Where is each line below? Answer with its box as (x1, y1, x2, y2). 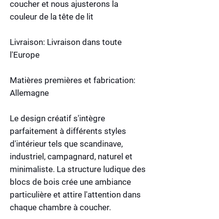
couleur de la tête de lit (10, 11, 93, 22)
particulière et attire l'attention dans (10, 189, 141, 199)
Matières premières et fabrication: (10, 75, 135, 85)
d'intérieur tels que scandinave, (10, 138, 123, 149)
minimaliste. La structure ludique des (10, 164, 146, 174)
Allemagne (10, 88, 49, 98)
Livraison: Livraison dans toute (10, 37, 122, 47)
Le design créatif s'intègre (10, 113, 105, 123)
